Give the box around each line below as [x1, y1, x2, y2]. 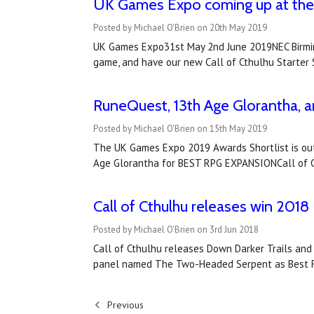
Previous [104, 298, 144, 311]
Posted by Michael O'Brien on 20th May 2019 [93, 21, 267, 34]
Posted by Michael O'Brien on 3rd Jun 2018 [93, 223, 259, 235]
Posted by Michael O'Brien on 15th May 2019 [93, 122, 267, 135]
